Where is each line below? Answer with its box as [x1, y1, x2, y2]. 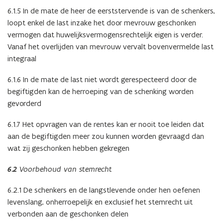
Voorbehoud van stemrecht [17, 164, 112, 174]
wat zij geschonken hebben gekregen [7, 143, 129, 153]
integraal [7, 54, 36, 64]
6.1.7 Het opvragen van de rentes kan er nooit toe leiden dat [7, 119, 204, 129]
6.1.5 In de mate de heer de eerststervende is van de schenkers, [7, 6, 215, 16]
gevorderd [7, 99, 41, 109]
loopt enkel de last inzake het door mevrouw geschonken [7, 18, 196, 28]
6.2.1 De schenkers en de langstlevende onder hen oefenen [7, 185, 200, 195]
